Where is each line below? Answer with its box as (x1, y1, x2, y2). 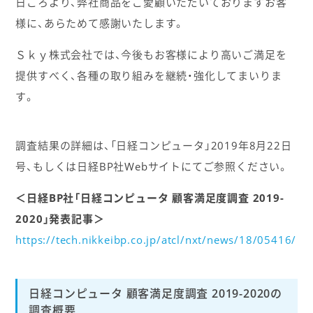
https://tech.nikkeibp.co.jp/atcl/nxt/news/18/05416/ (15, 233, 297, 247)
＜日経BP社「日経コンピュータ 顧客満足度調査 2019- (15, 191, 284, 205)
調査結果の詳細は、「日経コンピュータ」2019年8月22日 (15, 138, 292, 153)
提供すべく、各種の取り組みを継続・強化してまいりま (15, 68, 282, 82)
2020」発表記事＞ (15, 212, 105, 226)
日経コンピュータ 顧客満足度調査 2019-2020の (29, 284, 282, 301)
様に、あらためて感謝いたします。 (15, 15, 185, 30)
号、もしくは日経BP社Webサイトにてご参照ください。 (15, 159, 289, 174)
